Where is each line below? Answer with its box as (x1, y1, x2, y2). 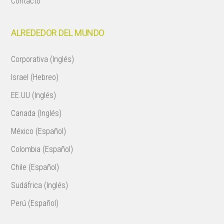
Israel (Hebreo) (11, 72, 59, 82)
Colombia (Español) (11, 144, 73, 154)
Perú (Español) (11, 198, 59, 208)
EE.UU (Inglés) (11, 90, 56, 100)
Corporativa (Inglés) (11, 54, 74, 64)
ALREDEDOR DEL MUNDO (11, 27, 104, 38)
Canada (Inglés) (11, 108, 62, 118)
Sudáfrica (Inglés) (11, 180, 68, 190)
